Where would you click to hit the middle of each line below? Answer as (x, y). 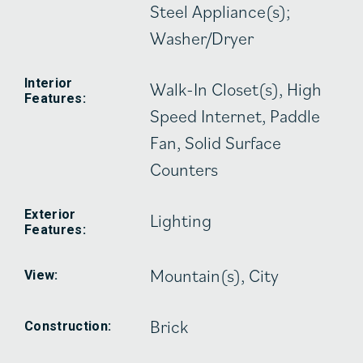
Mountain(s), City (215, 275)
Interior (49, 83)
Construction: (68, 326)
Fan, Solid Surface (216, 142)
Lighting (181, 220)
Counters (184, 169)
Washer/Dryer (202, 37)
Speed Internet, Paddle (235, 115)
